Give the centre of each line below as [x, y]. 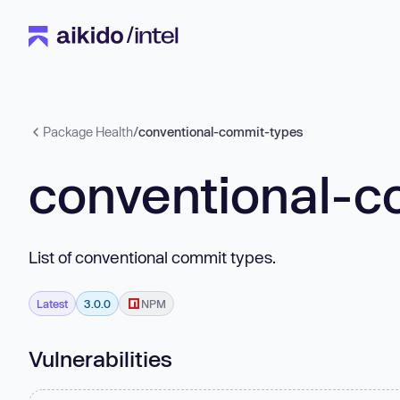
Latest [52, 303]
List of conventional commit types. [152, 257]
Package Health [88, 132]
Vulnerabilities [100, 358]
